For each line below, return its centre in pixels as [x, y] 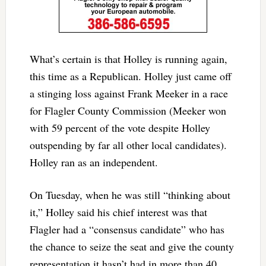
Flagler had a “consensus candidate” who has [127, 229]
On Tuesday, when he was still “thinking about [130, 195]
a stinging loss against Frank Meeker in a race [129, 94]
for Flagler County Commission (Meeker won [128, 111]
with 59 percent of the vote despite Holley [120, 128]
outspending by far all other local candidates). [128, 145]
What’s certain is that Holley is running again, [128, 59]
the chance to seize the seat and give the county [132, 247]
